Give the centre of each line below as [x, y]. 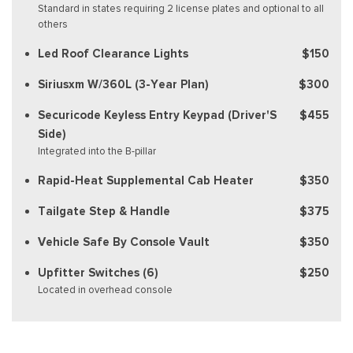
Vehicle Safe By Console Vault [124, 242]
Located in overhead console [105, 289]
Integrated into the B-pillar [97, 150]
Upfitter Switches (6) [98, 272]
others [53, 24]
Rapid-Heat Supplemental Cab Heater [146, 180]
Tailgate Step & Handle [104, 211]
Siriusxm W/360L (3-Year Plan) [123, 84]
